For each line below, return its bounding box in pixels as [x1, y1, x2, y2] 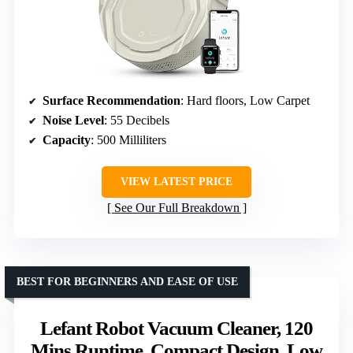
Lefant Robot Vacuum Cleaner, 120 [40, 318, 313, 340]
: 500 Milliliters [91, 133, 166, 147]
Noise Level [43, 113, 104, 128]
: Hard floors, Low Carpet [180, 94, 310, 108]
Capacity [43, 133, 91, 147]
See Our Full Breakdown [113, 201, 240, 215]
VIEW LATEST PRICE [121, 176, 232, 188]
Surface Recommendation [43, 94, 180, 108]
